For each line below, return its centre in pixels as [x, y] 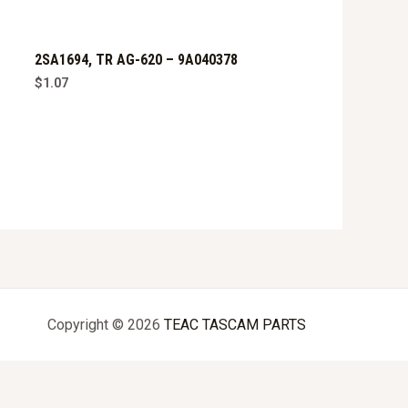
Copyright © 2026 [105, 325]
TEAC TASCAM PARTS [235, 325]
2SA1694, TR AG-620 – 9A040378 [136, 59]
